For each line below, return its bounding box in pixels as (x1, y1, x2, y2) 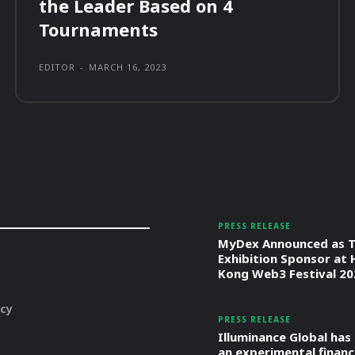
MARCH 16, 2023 (89, 61, 167, 74)
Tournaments (39, 17, 158, 42)
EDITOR (39, 61, 76, 74)
